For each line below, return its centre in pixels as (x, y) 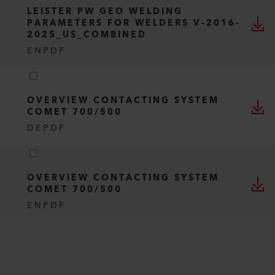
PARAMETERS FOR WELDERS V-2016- (134, 23)
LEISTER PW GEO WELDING (105, 12)
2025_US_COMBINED (87, 35)
